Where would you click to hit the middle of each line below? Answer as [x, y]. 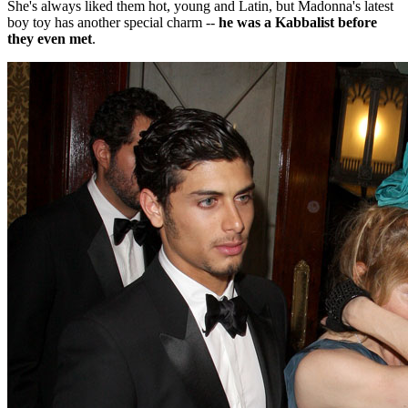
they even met [50, 39]
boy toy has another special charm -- [113, 23]
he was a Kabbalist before [298, 23]
